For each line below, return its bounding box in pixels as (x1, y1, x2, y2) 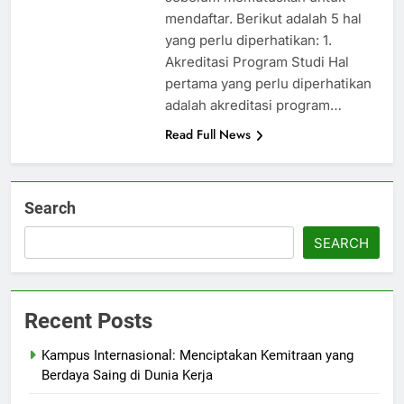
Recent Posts (24, 308, 152, 335)
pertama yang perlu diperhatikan (164, 75, 372, 93)
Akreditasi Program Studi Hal (164, 53, 349, 71)
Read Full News (164, 125, 251, 144)
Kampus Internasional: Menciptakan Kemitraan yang (41, 347, 353, 364)
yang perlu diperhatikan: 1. (164, 32, 332, 50)
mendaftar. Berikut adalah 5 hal (164, 10, 362, 28)
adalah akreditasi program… (164, 96, 342, 115)
